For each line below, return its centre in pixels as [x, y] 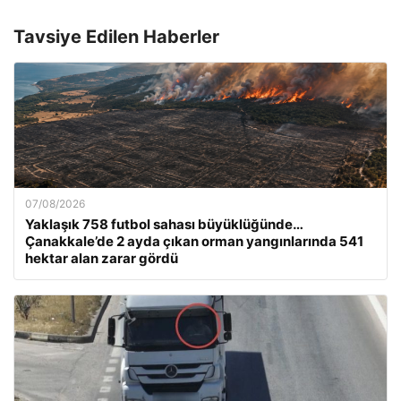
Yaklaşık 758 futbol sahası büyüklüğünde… [164, 225]
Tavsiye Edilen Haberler [116, 37]
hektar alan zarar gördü [102, 259]
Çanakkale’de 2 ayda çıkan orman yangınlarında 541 [194, 242]
